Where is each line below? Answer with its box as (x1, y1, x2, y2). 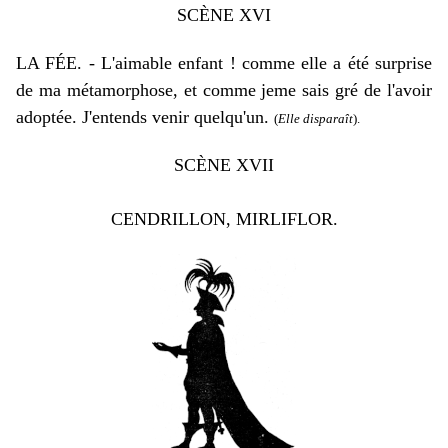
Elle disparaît (278, 111, 353, 126)
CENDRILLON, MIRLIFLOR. (110, 209, 338, 229)
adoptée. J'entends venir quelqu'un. (16, 107, 274, 127)
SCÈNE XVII (174, 155, 274, 175)
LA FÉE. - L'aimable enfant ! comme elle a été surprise (16, 53, 432, 73)
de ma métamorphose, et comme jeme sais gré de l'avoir (16, 80, 432, 100)
